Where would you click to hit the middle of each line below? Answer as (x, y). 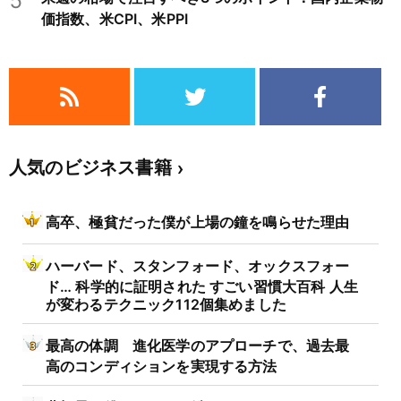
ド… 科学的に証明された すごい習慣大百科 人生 (202, 286)
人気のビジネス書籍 (90, 168)
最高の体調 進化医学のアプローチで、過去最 (198, 346)
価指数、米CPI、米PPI (115, 19)
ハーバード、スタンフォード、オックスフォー (198, 266)
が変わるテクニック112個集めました (166, 303)
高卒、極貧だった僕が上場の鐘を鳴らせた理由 (198, 222)
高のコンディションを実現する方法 (162, 365)
